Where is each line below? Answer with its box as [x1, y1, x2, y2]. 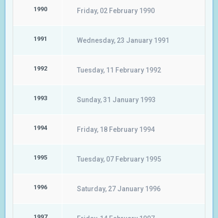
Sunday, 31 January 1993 [77, 96, 156, 104]
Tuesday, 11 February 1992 [77, 66, 161, 74]
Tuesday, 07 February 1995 [77, 155, 161, 163]
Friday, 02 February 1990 [77, 7, 155, 15]
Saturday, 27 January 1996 [77, 185, 161, 193]
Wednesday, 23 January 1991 [77, 36, 169, 44]
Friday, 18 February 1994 [77, 126, 155, 133]
